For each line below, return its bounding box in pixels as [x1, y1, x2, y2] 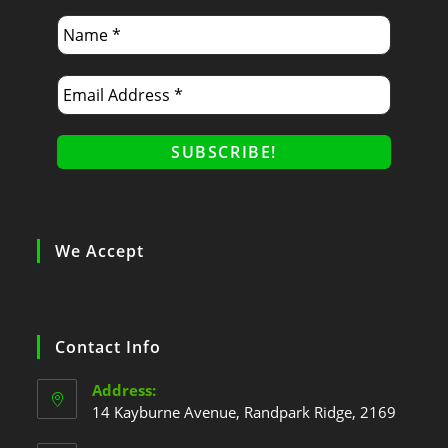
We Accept [55, 239, 145, 262]
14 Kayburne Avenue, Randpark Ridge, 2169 [92, 401, 397, 422]
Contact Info [55, 335, 162, 358]
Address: [92, 379, 157, 400]
